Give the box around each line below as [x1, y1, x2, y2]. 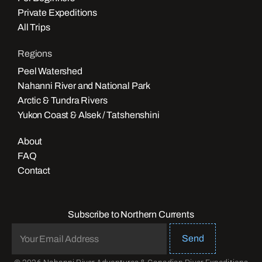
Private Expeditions [18, 8, 97, 18]
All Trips [18, 22, 50, 33]
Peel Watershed [18, 66, 82, 77]
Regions [18, 49, 52, 59]
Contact [18, 166, 50, 176]
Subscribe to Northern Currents [68, 209, 194, 220]
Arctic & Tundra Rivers [18, 95, 108, 106]
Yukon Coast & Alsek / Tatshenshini [18, 110, 160, 120]
